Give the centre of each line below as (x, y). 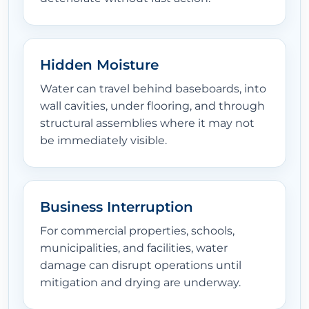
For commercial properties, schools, (137, 231)
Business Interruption (117, 207)
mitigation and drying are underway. (140, 283)
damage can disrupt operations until (141, 266)
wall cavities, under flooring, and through (152, 106)
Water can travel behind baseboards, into (153, 89)
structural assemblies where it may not (147, 123)
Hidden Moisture (99, 65)
